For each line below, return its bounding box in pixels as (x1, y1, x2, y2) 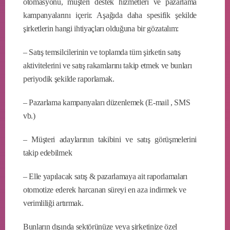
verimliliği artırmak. (23, 198, 84, 207)
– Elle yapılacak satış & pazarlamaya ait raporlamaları (23, 171, 187, 181)
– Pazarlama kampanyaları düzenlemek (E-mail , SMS (23, 98, 190, 107)
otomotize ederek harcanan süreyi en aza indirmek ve (23, 185, 186, 194)
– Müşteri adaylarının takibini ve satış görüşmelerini (23, 135, 197, 144)
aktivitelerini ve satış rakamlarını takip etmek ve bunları (23, 61, 192, 70)
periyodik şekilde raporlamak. (23, 74, 114, 83)
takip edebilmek (23, 148, 72, 157)
